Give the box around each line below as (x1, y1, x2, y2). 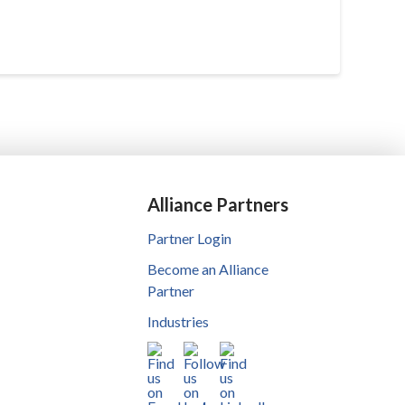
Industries (146, 312, 209, 330)
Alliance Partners (146, 193, 288, 215)
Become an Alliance (146, 259, 268, 278)
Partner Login (146, 229, 231, 247)
